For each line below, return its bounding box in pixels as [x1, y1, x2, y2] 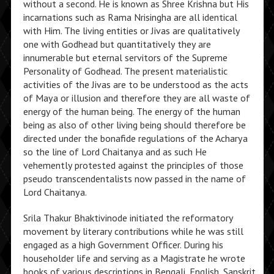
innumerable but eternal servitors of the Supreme [23, 51, 228, 64]
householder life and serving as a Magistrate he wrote [23, 252, 245, 264]
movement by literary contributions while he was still [23, 225, 243, 237]
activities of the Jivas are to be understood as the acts [23, 78, 248, 91]
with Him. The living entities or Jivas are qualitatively [23, 24, 240, 37]
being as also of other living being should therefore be [23, 119, 246, 131]
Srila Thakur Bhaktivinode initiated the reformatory [23, 212, 233, 224]
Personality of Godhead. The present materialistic [23, 65, 228, 77]
